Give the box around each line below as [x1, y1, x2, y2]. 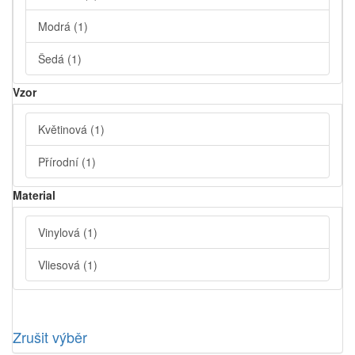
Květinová [38, 121, 90, 138]
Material [13, 187, 55, 204]
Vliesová [38, 257, 83, 273]
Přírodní [38, 154, 82, 170]
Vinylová [38, 224, 83, 241]
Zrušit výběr [13, 326, 87, 348]
